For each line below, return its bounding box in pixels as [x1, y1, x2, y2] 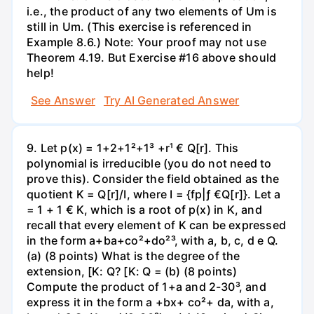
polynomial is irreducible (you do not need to [27, 156, 272, 170]
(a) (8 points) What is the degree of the [27, 248, 240, 263]
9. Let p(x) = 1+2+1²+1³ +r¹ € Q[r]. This [27, 140, 239, 155]
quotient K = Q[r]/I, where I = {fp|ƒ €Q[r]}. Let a [27, 186, 281, 201]
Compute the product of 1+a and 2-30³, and [27, 279, 266, 294]
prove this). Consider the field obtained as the [27, 171, 279, 186]
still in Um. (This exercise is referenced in [27, 19, 252, 34]
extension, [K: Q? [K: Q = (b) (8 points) [27, 264, 238, 278]
